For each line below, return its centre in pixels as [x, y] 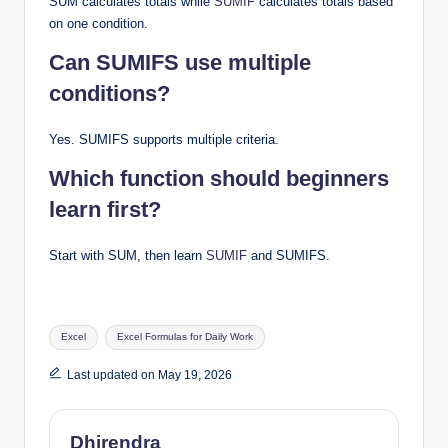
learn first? [105, 209]
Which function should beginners [219, 178]
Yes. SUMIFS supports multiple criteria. [164, 139]
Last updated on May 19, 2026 [149, 375]
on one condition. [98, 23]
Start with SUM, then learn [127, 255]
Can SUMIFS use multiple [180, 62]
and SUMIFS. [288, 255]
